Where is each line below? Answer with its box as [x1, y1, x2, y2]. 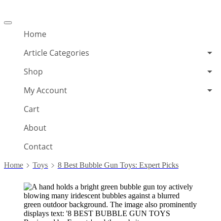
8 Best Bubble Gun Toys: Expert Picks [57, 161, 179, 169]
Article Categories [24, 47, 89, 58]
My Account [24, 85, 67, 96]
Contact [24, 141, 53, 152]
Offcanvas [3, 15, 36, 24]
